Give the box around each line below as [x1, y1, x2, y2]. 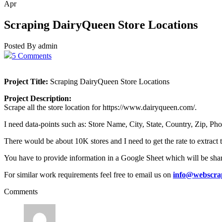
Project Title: [4, 77, 48, 86]
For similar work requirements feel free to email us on [4, 170, 173, 179]
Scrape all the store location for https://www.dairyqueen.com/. [4, 103, 197, 111]
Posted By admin [4, 41, 57, 50]
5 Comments [12, 51, 52, 60]
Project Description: [4, 94, 71, 103]
